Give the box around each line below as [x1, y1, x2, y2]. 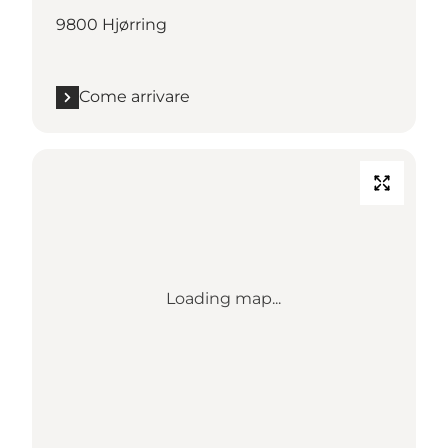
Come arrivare [79, 87, 190, 107]
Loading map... [166, 289, 282, 309]
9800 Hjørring [56, 15, 167, 35]
